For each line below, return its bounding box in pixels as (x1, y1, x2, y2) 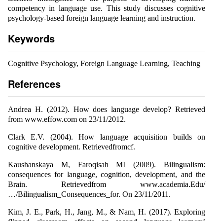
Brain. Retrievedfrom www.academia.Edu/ (8, 180, 205, 188)
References (8, 76, 61, 91)
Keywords (8, 31, 55, 45)
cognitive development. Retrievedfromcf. (8, 142, 135, 151)
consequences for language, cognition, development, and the (8, 170, 205, 179)
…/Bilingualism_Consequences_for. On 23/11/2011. (8, 189, 171, 198)
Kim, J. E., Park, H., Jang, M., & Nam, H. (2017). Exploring (8, 207, 205, 216)
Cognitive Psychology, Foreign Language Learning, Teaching (8, 59, 200, 68)
